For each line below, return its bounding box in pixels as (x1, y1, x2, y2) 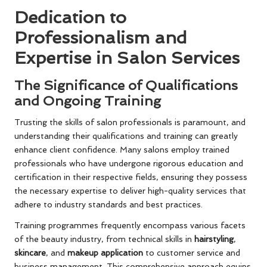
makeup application (67, 248, 143, 258)
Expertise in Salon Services (14, 48, 240, 69)
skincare (14, 248, 46, 258)
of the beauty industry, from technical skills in (14, 234, 194, 244)
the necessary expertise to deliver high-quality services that (14, 186, 246, 196)
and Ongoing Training (14, 93, 161, 109)
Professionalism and (14, 27, 187, 48)
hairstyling (194, 234, 234, 244)
